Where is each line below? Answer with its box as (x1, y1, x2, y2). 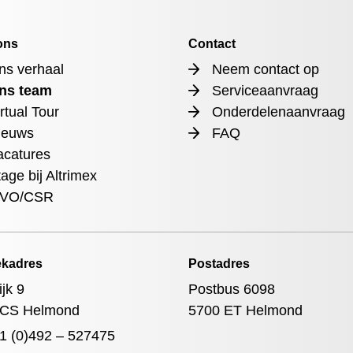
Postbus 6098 (188, 281, 275, 297)
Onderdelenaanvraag (211, 104, 345, 120)
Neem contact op (211, 61, 319, 77)
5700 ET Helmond (188, 303, 303, 318)
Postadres (188, 257, 250, 270)
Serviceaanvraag (211, 83, 318, 98)
